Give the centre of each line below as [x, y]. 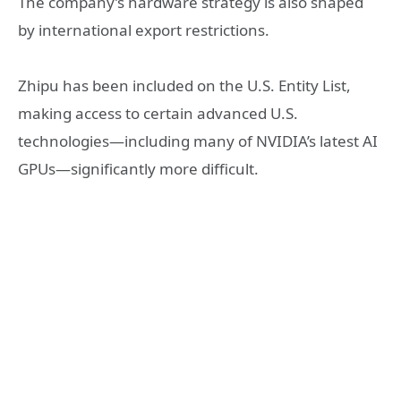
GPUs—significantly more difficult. [138, 169]
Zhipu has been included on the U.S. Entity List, [184, 86]
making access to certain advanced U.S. [158, 114]
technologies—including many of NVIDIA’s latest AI [198, 141]
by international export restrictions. [144, 30]
